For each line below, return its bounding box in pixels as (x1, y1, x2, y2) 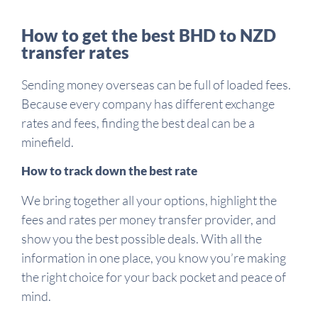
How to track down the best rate (21, 163, 197, 178)
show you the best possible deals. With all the (21, 230, 262, 246)
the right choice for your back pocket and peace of (21, 268, 286, 285)
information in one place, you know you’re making (21, 249, 286, 265)
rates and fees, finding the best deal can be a (21, 114, 255, 131)
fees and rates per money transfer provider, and (21, 211, 276, 227)
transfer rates (21, 41, 129, 62)
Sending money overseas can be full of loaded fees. (21, 76, 291, 92)
